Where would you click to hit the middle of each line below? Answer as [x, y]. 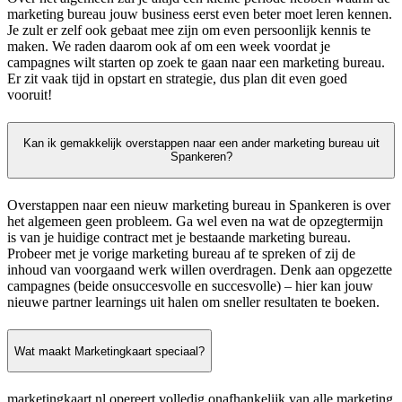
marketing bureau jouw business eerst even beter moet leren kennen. [200, 13]
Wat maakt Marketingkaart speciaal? [109, 351]
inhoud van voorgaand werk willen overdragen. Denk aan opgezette [200, 270]
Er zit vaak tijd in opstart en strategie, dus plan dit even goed [177, 78]
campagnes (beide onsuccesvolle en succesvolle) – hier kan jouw [190, 286]
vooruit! [30, 94]
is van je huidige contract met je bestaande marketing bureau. [179, 238]
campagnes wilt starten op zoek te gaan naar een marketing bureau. [196, 62]
